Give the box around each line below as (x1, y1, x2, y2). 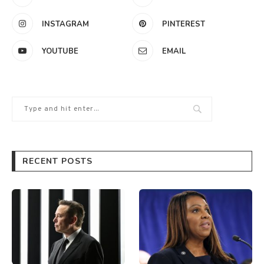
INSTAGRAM (42, 18, 89, 29)
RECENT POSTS (22, 155, 93, 167)
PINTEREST (162, 18, 205, 29)
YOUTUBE (42, 45, 78, 57)
